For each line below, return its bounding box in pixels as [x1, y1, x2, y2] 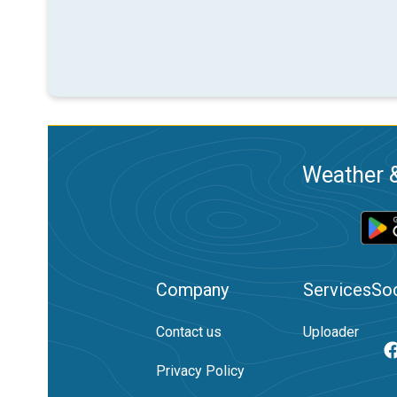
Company [156, 279, 229, 300]
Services [303, 279, 371, 300]
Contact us [156, 323, 222, 340]
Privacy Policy [156, 362, 245, 379]
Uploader [303, 323, 359, 340]
